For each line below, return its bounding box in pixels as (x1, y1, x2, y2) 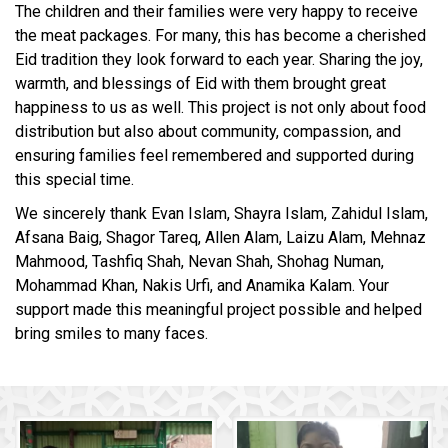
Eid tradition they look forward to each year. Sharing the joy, (15, 50, 423, 70)
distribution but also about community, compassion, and (15, 122, 401, 142)
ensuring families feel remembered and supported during (15, 146, 414, 166)
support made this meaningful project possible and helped (15, 300, 422, 320)
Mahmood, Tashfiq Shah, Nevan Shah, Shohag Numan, (15, 252, 384, 272)
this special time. (15, 170, 134, 190)
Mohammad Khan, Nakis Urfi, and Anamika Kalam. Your (15, 276, 389, 296)
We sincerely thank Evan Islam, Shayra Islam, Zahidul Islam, (15, 204, 428, 224)
